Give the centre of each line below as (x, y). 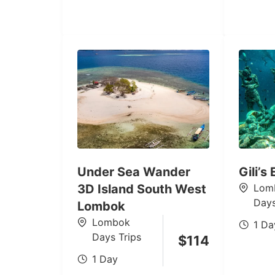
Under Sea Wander (134, 172)
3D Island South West (142, 189)
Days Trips (117, 237)
